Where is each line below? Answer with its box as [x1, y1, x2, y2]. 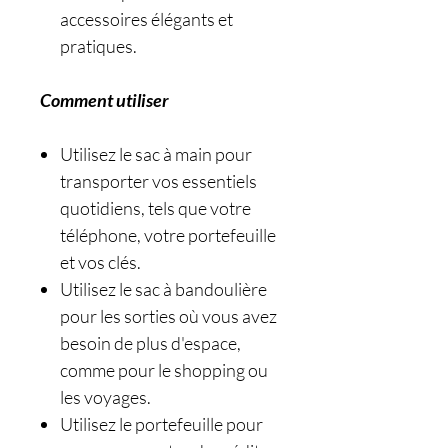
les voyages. [60, 386, 151, 408]
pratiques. [60, 35, 137, 57]
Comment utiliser [40, 89, 169, 111]
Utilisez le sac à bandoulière [60, 278, 267, 300]
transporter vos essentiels [60, 170, 257, 192]
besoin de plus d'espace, [60, 332, 241, 354]
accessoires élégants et [60, 8, 233, 30]
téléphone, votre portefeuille [60, 224, 276, 246]
